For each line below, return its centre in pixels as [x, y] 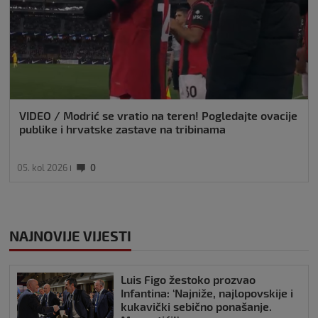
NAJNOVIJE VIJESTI [70, 236]
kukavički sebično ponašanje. [196, 307]
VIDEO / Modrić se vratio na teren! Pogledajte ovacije [158, 116]
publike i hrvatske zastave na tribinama [122, 129]
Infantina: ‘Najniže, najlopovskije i [207, 293]
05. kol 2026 [42, 168]
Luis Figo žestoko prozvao [188, 280]
